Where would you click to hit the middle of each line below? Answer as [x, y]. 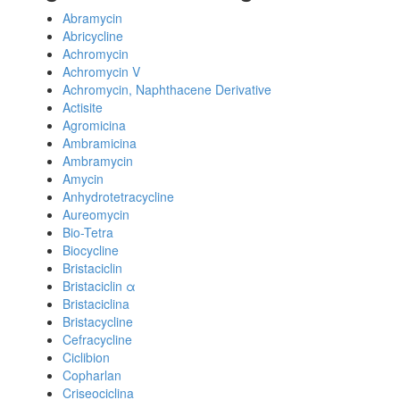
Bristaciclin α [99, 286]
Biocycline [91, 250]
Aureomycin [96, 214]
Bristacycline [98, 321]
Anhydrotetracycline [118, 196]
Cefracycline [97, 339]
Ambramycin [98, 161]
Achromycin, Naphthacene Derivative [167, 89]
